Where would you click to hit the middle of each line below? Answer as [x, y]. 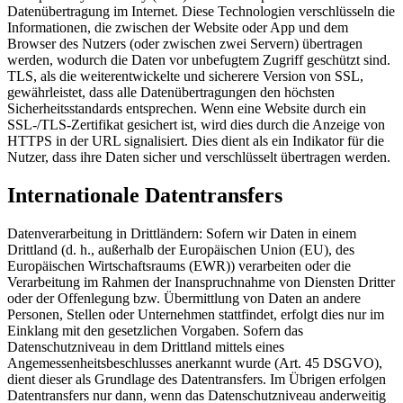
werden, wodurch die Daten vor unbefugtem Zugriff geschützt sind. [199, 60]
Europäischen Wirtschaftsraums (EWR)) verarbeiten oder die [179, 265]
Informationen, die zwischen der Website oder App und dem [178, 28]
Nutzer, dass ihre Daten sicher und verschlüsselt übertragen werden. [199, 157]
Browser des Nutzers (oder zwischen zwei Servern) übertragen [185, 44]
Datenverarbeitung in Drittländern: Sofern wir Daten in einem [182, 233]
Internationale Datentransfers [145, 195]
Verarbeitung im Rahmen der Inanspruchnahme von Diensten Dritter [201, 282]
